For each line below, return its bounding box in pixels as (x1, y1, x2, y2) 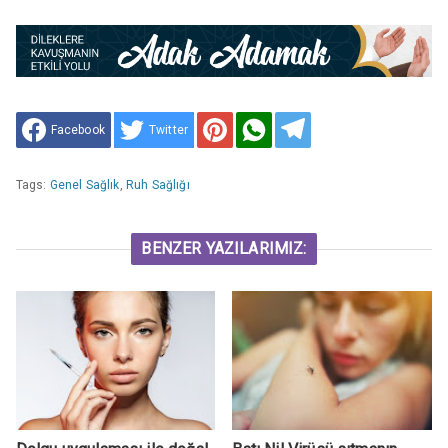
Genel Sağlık (49, 177, 120, 192)
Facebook (50, 122, 105, 137)
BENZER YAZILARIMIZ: (141, 238, 307, 258)
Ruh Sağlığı (125, 177, 190, 192)
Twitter (148, 122, 189, 137)
